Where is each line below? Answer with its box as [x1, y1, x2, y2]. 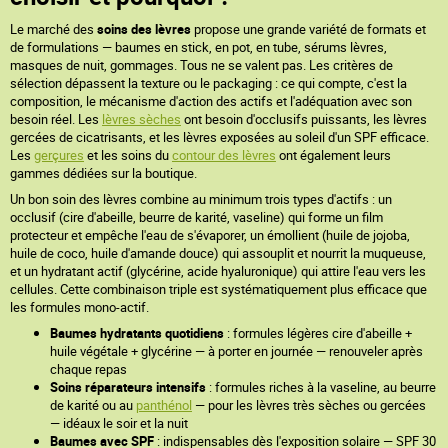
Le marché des [10, 20, 97, 38]
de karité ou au [50, 396, 136, 414]
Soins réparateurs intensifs [50, 378, 206, 396]
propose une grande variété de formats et [191, 20, 426, 38]
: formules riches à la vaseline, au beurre [206, 378, 436, 396]
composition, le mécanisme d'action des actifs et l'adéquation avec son [10, 92, 412, 110]
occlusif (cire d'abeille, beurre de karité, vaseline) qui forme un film [10, 208, 383, 226]
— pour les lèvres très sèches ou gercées [192, 396, 426, 414]
